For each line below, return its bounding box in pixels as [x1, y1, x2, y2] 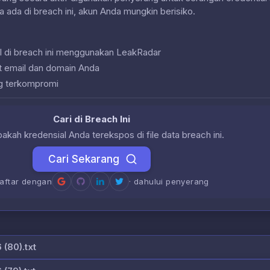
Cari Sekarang [48, 152, 119, 165]
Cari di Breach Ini [53, 113, 130, 125]
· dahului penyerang [129, 176, 209, 186]
